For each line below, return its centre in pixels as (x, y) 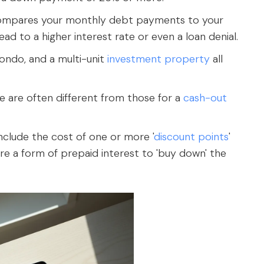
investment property (159, 59)
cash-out (205, 98)
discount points (191, 137)
